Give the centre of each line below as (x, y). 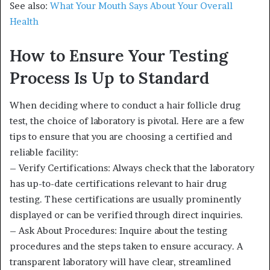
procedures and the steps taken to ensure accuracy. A (126, 246)
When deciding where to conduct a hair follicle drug (125, 105)
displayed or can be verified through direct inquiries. (126, 215)
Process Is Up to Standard (109, 78)
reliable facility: (44, 152)
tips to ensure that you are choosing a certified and (121, 136)
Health (24, 21)
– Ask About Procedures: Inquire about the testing (118, 230)
